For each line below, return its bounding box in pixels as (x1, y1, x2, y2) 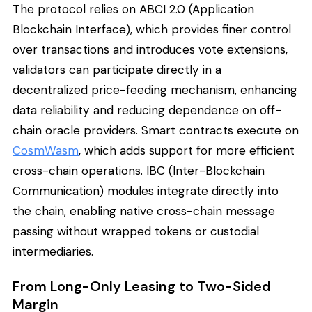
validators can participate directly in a (13, 62, 221, 78)
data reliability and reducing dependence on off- (13, 102, 281, 118)
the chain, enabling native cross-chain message (13, 203, 275, 219)
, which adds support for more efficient (79, 143, 295, 159)
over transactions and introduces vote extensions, (13, 42, 288, 58)
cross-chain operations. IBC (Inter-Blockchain (13, 163, 265, 179)
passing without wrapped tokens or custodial (13, 224, 259, 240)
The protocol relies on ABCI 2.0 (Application (13, 1, 254, 17)
